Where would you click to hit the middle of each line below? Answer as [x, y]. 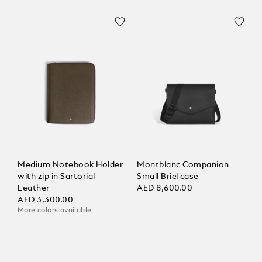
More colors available [55, 211]
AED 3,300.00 [46, 200]
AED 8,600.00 [165, 189]
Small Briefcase [168, 177]
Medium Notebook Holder [70, 165]
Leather [34, 189]
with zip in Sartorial [56, 177]
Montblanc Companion [183, 165]
